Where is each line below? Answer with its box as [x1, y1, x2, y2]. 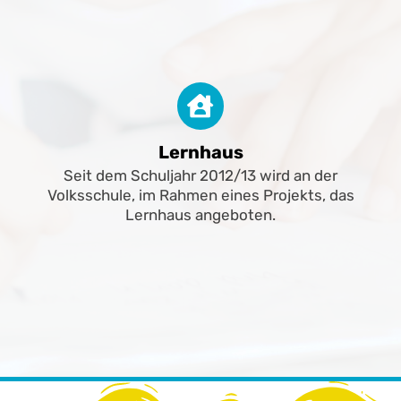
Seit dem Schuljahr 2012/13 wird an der [64, 166, 337, 184]
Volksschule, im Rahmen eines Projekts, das [47, 185, 354, 204]
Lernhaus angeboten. [125, 205, 276, 224]
